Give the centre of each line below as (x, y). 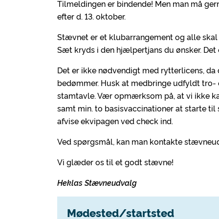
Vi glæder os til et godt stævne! (115, 162)
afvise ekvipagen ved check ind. (115, 121)
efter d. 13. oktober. (91, 16)
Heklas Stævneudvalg (97, 182)
